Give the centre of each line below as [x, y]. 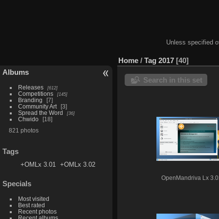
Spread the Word [40, 113]
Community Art [37, 107]
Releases [31, 88]
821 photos [23, 131]
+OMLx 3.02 [78, 165]
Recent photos [37, 211]
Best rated [31, 205]
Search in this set [173, 80]
